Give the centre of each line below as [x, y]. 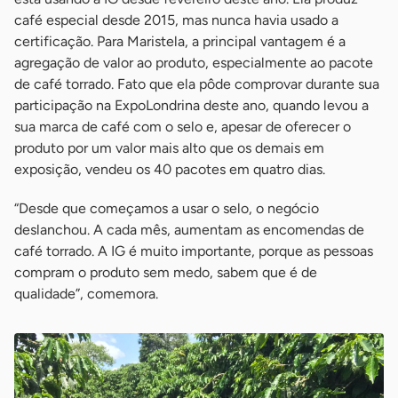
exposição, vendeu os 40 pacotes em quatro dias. [170, 169]
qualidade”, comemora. [86, 293]
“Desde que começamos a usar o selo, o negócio [167, 208]
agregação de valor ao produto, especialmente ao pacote [194, 62]
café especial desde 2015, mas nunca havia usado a [176, 20]
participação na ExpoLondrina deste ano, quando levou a [191, 105]
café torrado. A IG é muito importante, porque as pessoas [194, 251]
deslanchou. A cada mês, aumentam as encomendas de [189, 229]
